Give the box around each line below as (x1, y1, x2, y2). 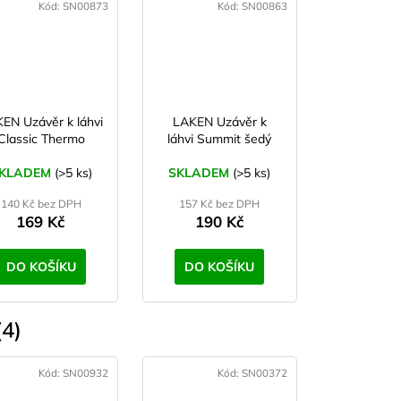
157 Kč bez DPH (179, 197, 260, 211)
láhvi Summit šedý (167, 131, 272, 148)
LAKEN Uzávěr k (172, 114, 267, 131)
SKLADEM (168, 165, 234, 182)
